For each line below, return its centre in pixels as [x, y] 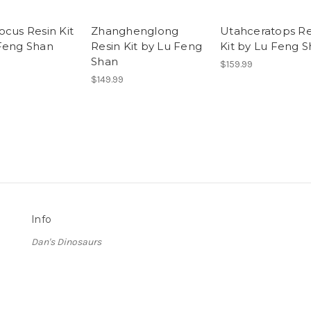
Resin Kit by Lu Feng [146, 47]
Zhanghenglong [135, 31]
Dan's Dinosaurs [66, 242]
